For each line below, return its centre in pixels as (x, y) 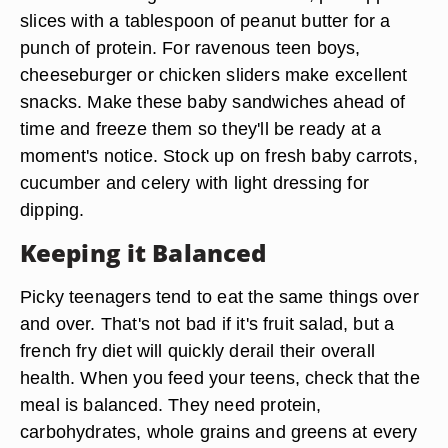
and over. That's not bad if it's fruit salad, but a (207, 323)
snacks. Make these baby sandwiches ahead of (212, 101)
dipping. (52, 209)
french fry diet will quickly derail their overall (198, 350)
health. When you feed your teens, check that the (220, 377)
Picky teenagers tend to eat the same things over (219, 296)
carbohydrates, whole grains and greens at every (219, 431)
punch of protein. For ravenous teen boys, (190, 47)
